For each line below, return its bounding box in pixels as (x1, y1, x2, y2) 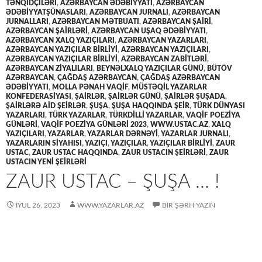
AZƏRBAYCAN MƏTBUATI (52, 18, 139, 26)
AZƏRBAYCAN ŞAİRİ (143, 18, 211, 26)
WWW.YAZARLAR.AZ (77, 202, 144, 209)
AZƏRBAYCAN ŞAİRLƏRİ (6, 27, 88, 35)
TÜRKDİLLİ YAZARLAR (109, 112, 182, 119)
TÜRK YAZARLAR (49, 112, 105, 119)
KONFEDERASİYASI (6, 93, 71, 101)
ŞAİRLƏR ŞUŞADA (164, 93, 225, 101)
